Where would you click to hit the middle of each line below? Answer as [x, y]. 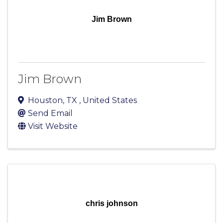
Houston [45, 101]
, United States [108, 101]
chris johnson [111, 204]
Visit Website [53, 126]
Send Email [50, 113]
